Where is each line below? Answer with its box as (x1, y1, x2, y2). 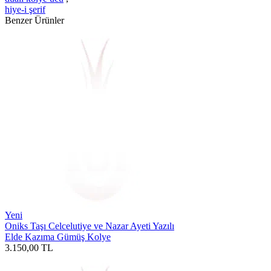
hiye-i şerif (5, 4, 45, 15)
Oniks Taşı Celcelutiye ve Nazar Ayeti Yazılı (5, 220, 174, 231)
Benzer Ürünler (5, 15, 64, 25)
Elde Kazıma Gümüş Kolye (5, 231, 111, 242)
